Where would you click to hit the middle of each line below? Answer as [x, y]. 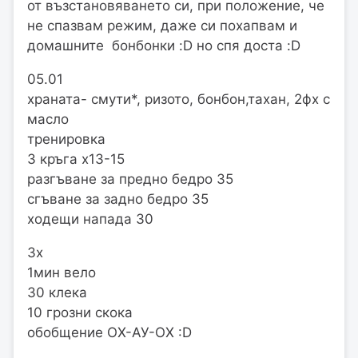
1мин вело [62, 273]
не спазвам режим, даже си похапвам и [162, 26]
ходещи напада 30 [90, 219]
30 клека [57, 293]
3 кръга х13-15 [76, 159]
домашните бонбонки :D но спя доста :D [164, 46]
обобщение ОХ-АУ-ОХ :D [109, 333]
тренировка [66, 139]
